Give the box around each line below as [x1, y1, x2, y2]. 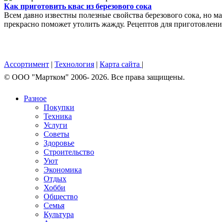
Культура [44, 210, 74, 219]
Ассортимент [4, 59, 49, 68]
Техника [44, 111, 72, 120]
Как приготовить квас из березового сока [4, 2, 152, 11]
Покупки [44, 103, 74, 111]
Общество [44, 192, 78, 201]
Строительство [44, 147, 94, 156]
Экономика [44, 165, 82, 174]
